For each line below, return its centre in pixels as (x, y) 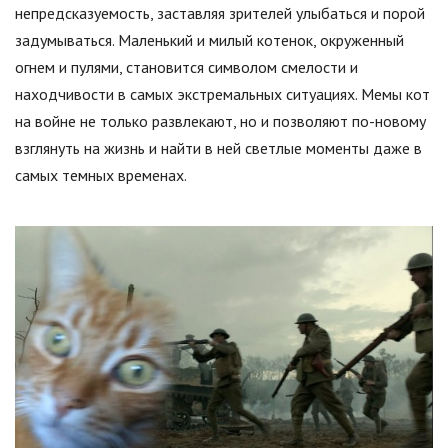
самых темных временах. (101, 175)
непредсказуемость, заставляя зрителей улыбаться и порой (220, 13)
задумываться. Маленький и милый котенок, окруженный (209, 40)
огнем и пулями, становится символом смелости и (186, 67)
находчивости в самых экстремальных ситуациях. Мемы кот (222, 94)
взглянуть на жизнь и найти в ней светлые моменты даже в (218, 148)
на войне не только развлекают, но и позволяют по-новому (220, 121)
